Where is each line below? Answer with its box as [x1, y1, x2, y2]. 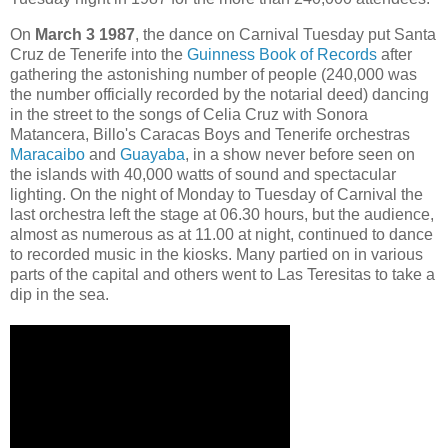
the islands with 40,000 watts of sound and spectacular [10, 165, 396, 183]
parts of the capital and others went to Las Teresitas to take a [10, 265, 435, 283]
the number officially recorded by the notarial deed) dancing [10, 85, 429, 103]
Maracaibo [10, 145, 85, 163]
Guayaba [120, 145, 185, 163]
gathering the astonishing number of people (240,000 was [10, 65, 417, 83]
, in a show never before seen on [185, 145, 415, 163]
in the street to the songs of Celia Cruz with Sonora [10, 105, 368, 123]
